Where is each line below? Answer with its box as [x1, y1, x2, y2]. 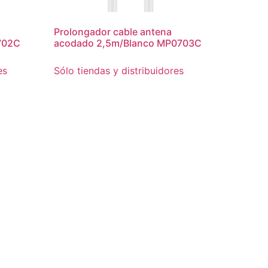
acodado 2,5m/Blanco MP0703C [54, 36, 202, 49]
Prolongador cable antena [54, 25, 172, 38]
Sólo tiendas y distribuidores [54, 64, 184, 77]
